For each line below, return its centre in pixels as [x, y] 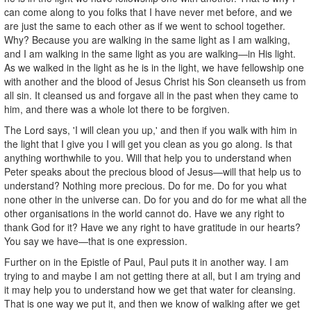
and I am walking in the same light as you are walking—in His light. [150, 53]
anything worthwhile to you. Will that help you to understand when [148, 157]
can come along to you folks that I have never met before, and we [148, 11]
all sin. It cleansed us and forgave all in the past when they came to [151, 95]
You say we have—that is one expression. [96, 241]
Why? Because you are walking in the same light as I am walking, [147, 39]
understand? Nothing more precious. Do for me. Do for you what [145, 185]
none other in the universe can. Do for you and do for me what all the [155, 199]
